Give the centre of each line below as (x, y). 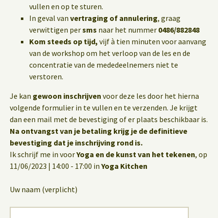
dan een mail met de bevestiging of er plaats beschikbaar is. (109, 119)
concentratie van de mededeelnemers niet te (104, 65)
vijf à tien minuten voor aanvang (152, 41)
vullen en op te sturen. (66, 6)
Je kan (21, 96)
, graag (169, 18)
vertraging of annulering (114, 18)
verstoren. (46, 76)
